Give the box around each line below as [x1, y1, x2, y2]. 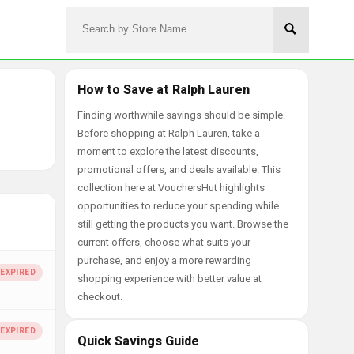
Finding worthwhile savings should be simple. [77, 109, 285, 121]
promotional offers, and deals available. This [77, 164, 281, 175]
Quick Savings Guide [77, 333, 199, 348]
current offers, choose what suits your [77, 236, 250, 248]
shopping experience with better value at [77, 273, 262, 284]
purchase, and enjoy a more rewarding [77, 254, 251, 266]
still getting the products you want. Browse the [77, 218, 288, 230]
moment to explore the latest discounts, [77, 145, 258, 157]
